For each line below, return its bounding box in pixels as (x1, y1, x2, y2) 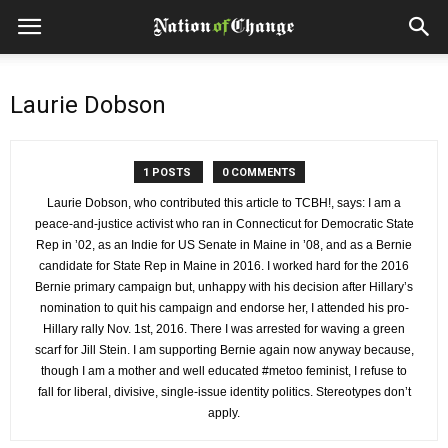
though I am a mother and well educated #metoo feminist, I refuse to (41, 364, 407, 378)
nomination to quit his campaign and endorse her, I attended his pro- (39, 301, 409, 315)
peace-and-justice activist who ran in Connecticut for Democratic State (34, 217, 414, 231)
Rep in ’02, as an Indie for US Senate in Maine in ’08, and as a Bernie (36, 238, 412, 252)
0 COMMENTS (221, 166, 296, 179)
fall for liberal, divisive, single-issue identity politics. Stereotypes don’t (37, 385, 411, 399)
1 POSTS (142, 166, 194, 179)
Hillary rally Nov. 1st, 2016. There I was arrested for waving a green (43, 322, 405, 336)
